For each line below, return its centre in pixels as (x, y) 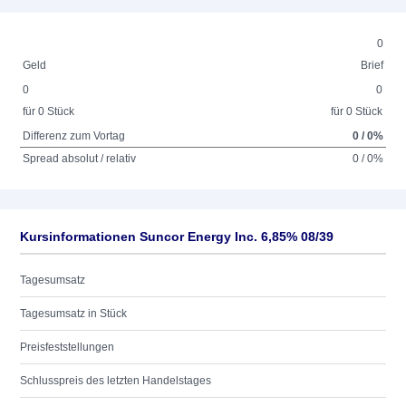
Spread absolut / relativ (80, 159)
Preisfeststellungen (67, 347)
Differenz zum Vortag (74, 136)
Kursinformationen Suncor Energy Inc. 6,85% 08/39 (177, 237)
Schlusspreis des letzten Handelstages (116, 381)
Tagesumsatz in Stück (73, 314)
